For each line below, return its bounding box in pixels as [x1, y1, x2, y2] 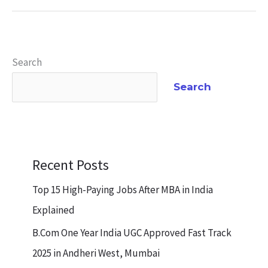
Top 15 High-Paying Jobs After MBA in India [32, 183, 213, 197]
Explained [32, 203, 75, 217]
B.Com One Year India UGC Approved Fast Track [32, 226, 232, 240]
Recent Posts [32, 156, 109, 175]
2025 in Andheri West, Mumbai [32, 246, 160, 260]
